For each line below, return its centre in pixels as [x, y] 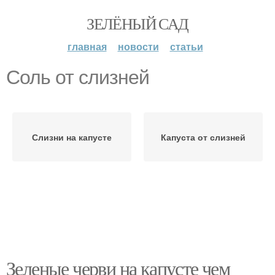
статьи [186, 46]
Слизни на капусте [72, 137]
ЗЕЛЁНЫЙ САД [137, 23]
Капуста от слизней [203, 137]
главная [87, 46]
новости [138, 46]
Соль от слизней [78, 77]
